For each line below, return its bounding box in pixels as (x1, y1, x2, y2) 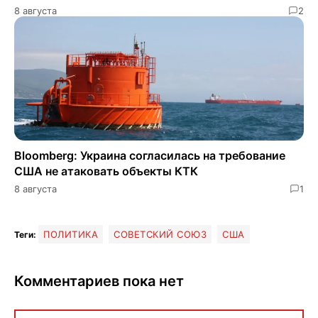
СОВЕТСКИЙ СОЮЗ (114, 228, 207, 240)
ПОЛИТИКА (43, 228, 99, 240)
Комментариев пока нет (14, 272, 184, 290)
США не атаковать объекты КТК (14, 163, 198, 178)
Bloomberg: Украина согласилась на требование (14, 148, 285, 163)
